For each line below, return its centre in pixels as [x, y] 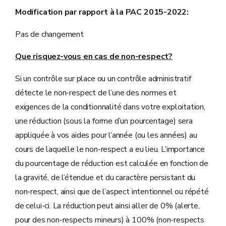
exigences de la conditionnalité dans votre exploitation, [110, 107]
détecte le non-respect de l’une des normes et [96, 93]
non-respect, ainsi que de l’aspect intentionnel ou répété [112, 192]
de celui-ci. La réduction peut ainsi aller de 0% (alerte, [107, 206]
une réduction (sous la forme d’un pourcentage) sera [104, 121]
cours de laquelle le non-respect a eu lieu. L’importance [110, 149]
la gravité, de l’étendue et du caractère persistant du [105, 178]
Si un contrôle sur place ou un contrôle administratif [103, 79]
